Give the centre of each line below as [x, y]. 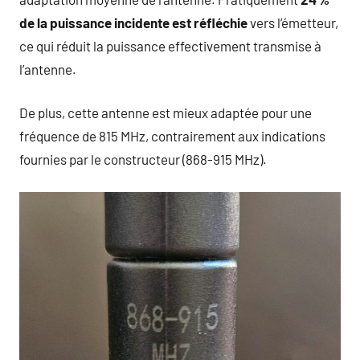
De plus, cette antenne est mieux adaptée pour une [166, 113]
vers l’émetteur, [293, 22]
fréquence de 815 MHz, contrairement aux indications [172, 136]
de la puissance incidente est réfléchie [133, 22]
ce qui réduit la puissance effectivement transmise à [170, 45]
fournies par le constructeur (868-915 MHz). [143, 160]
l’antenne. [48, 69]
